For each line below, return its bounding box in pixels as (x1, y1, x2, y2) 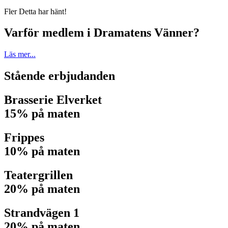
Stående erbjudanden (4, 69, 115, 83)
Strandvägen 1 (4, 206, 79, 219)
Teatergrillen (4, 168, 73, 182)
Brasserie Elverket (4, 93, 102, 107)
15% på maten (4, 107, 80, 121)
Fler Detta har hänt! (4, 7, 67, 16)
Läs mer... (4, 50, 36, 59)
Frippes (4, 131, 44, 145)
